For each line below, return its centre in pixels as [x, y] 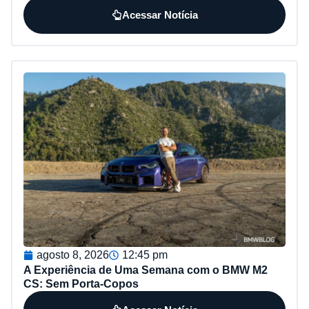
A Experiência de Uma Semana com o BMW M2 [146, 270]
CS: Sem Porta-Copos [81, 284]
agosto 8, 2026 [73, 255]
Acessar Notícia [160, 14]
